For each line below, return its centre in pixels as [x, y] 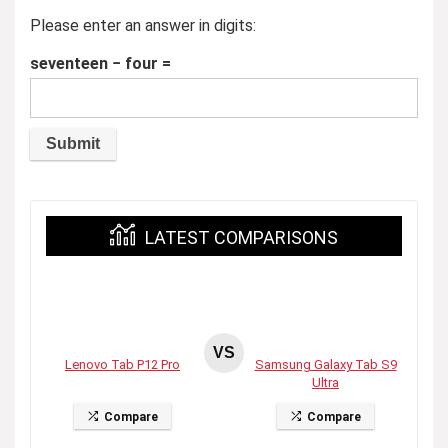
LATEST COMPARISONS [241, 237]
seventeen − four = [100, 63]
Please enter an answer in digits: [143, 25]
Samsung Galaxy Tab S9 [325, 364]
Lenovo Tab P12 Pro [122, 364]
